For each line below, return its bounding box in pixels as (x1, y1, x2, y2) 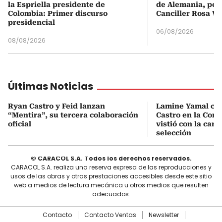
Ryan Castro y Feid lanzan (8, 102, 105, 110)
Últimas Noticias (8, 79, 93, 93)
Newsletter (149, 210, 179, 219)
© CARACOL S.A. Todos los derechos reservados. (30, 154, 192, 163)
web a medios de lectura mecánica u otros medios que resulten (13, 180, 209, 189)
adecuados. (92, 189, 130, 198)
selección (156, 128, 191, 137)
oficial (8, 119, 31, 128)
